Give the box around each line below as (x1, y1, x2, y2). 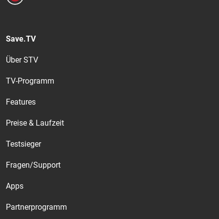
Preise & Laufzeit (6, 118, 64, 128)
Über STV (6, 55, 38, 65)
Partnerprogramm (6, 202, 67, 212)
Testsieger (6, 139, 41, 149)
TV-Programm (6, 76, 54, 86)
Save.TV (6, 34, 36, 44)
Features (6, 97, 36, 107)
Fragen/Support (6, 160, 61, 170)
